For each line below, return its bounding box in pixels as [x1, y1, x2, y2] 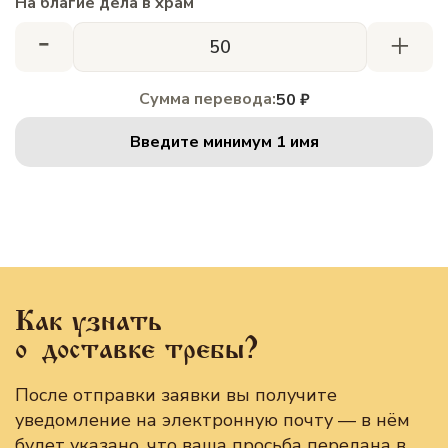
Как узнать [15, 304, 162, 338]
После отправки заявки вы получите [15, 383, 337, 407]
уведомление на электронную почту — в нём [15, 408, 410, 432]
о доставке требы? [15, 332, 259, 366]
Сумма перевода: [138, 88, 276, 110]
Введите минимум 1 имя [129, 131, 319, 153]
